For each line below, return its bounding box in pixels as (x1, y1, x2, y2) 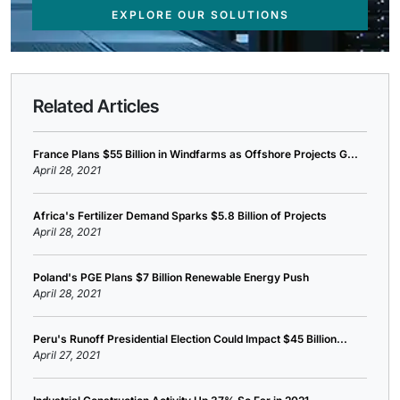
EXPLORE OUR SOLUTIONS (111, 8, 289, 22)
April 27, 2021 (33, 348, 100, 362)
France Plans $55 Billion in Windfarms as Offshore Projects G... (33, 147, 358, 162)
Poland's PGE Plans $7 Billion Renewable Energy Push (33, 271, 309, 285)
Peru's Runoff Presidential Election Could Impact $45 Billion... (33, 332, 347, 346)
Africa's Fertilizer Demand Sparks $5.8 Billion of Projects (33, 209, 327, 223)
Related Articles (33, 96, 159, 118)
